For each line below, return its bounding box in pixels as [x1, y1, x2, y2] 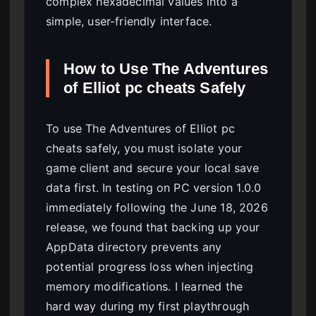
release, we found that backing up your [46, 220, 260, 235]
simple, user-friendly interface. [46, 14, 212, 29]
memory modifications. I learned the [46, 279, 243, 294]
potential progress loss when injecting [46, 260, 254, 274]
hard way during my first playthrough [46, 299, 250, 314]
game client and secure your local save [46, 161, 260, 176]
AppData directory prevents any [46, 240, 222, 255]
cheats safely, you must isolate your [46, 141, 243, 156]
